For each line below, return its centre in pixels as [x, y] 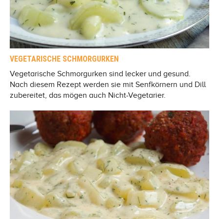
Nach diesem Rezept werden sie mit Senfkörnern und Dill [108, 84]
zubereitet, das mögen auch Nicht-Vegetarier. [88, 95]
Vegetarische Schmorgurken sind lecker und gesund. [100, 74]
